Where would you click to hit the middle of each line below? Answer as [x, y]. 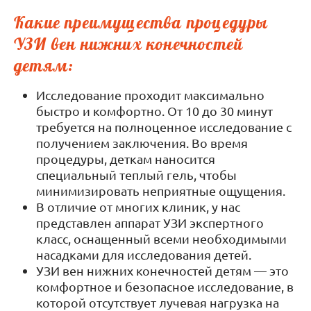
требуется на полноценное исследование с [164, 127]
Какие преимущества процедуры [141, 23]
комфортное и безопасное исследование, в [165, 287]
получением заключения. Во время [142, 143]
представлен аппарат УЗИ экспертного [150, 223]
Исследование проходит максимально [150, 95]
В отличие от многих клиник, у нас [138, 207]
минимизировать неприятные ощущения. [161, 191]
